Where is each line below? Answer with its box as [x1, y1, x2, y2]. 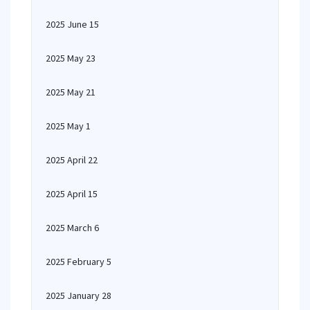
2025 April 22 [46, 154, 98, 166]
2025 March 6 [46, 221, 99, 234]
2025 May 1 [46, 120, 91, 132]
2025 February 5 [46, 255, 111, 268]
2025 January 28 [46, 289, 111, 302]
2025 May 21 [46, 86, 95, 98]
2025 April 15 [46, 188, 98, 200]
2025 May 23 [46, 52, 95, 64]
